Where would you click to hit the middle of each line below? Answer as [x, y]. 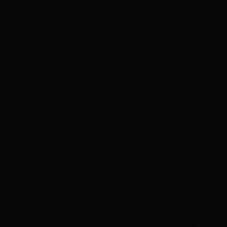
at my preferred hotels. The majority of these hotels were [110, 12]
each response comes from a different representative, [105, 139]
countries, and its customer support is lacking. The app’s [109, 210]
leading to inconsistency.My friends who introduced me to [112, 154]
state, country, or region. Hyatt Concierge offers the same [112, 111]
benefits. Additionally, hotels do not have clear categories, [113, 83]
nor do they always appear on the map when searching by [113, 97]
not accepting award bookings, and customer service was [112, 26]
